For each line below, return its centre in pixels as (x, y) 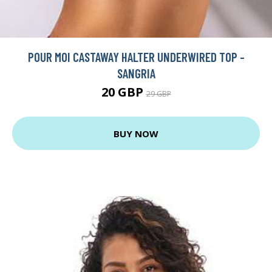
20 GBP (124, 92)
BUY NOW (136, 133)
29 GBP (158, 94)
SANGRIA (136, 73)
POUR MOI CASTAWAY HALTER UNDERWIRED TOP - (136, 57)
